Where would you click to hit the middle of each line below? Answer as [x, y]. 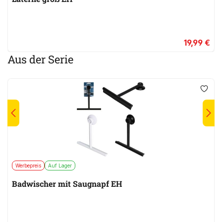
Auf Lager [60, 166]
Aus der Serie [40, 59]
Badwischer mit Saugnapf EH [67, 184]
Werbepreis [28, 166]
